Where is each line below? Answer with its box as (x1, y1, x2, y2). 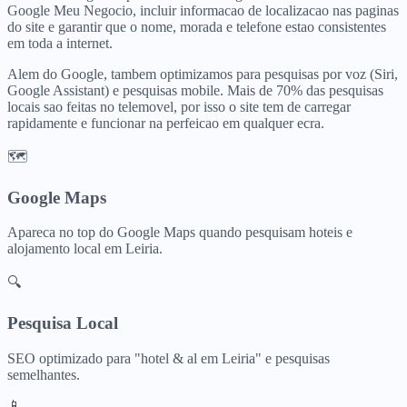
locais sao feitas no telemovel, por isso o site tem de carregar (7, 98, 351, 114)
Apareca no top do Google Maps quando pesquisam (7, 224, 309, 241)
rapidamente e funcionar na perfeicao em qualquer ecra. (7, 114, 324, 131)
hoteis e (309, 224, 352, 241)
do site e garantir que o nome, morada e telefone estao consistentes (7, 18, 386, 35)
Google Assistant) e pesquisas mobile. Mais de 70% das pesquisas (7, 82, 383, 98)
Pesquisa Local (7, 313, 118, 333)
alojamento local (7, 241, 101, 257)
